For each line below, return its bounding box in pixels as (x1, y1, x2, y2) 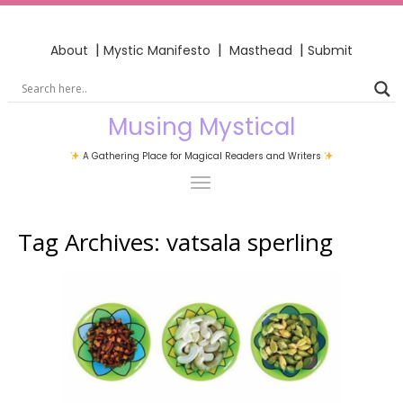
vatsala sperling (166, 225, 333, 258)
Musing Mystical (108, 110, 295, 143)
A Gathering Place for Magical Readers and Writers (79, 148, 324, 163)
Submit (308, 40, 353, 59)
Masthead (229, 40, 296, 59)
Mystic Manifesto (103, 40, 210, 59)
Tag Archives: (18, 225, 166, 258)
